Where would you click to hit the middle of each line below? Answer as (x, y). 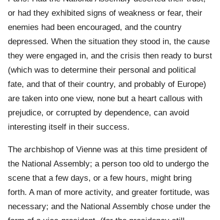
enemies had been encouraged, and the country (95, 27)
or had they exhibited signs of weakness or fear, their (105, 13)
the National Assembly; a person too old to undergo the (108, 164)
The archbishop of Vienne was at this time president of (108, 150)
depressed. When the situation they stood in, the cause (109, 42)
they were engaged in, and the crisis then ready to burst (110, 56)
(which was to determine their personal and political (102, 70)
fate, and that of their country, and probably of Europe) (107, 84)
